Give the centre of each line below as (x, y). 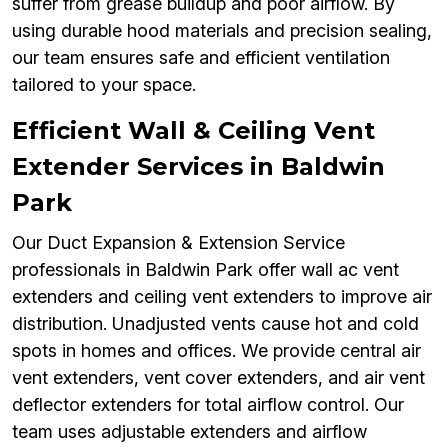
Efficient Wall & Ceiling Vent (193, 131)
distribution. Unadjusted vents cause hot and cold (215, 324)
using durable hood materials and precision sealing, (222, 31)
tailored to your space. (104, 85)
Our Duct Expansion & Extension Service (178, 243)
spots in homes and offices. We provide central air (216, 351)
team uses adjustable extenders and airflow (189, 432)
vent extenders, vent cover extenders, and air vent (218, 378)
